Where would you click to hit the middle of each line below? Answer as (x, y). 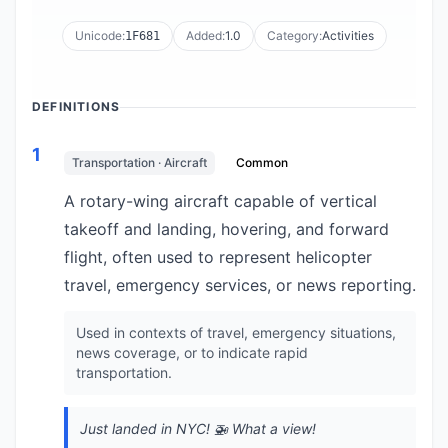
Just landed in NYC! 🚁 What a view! (198, 428)
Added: (205, 35)
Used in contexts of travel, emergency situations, (236, 332)
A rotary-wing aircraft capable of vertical (220, 201)
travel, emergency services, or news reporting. (240, 285)
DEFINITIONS (76, 106)
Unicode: (99, 35)
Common (262, 162)
